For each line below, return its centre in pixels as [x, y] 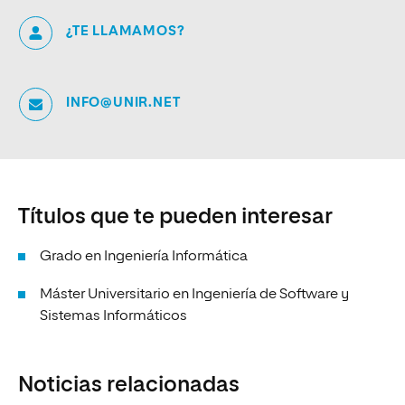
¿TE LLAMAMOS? [126, 31]
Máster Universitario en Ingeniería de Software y [194, 294]
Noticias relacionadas [129, 385]
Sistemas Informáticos [113, 316]
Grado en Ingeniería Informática [144, 256]
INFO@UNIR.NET [123, 102]
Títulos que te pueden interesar [175, 217]
